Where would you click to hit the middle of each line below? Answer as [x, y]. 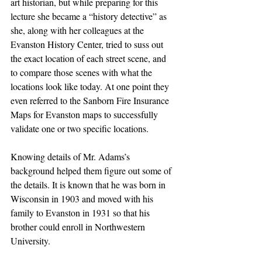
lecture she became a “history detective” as [90, 16]
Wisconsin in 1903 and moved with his [83, 198]
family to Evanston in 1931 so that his [81, 212]
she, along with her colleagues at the [78, 30]
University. [30, 240]
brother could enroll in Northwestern [79, 226]
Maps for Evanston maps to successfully [85, 114]
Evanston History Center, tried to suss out [88, 44]
